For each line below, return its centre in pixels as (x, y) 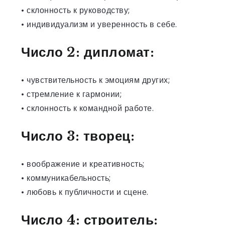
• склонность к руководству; (76, 10)
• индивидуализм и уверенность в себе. (99, 24)
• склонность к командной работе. (87, 108)
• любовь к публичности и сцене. (85, 192)
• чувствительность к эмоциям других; (95, 80)
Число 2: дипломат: (88, 52)
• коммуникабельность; (66, 178)
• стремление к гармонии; (71, 94)
